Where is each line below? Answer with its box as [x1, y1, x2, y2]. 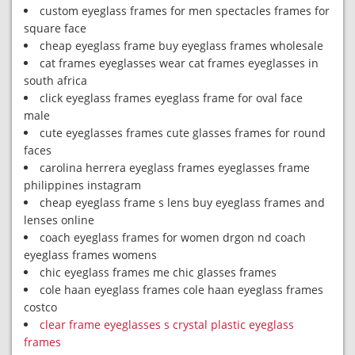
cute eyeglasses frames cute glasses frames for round [40, 125, 326, 140]
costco [24, 300, 57, 315]
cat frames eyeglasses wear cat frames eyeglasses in [40, 55, 319, 71]
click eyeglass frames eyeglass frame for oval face [40, 90, 303, 105]
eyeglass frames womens [24, 247, 157, 262]
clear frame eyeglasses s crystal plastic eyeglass [40, 317, 294, 332]
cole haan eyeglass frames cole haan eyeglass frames [40, 282, 323, 297]
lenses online [24, 212, 94, 227]
